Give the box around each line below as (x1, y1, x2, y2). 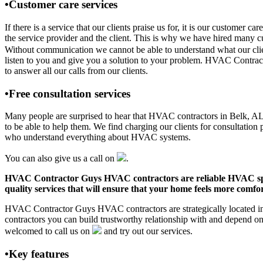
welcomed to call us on (5, 226, 92, 237)
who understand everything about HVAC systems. (5, 132, 191, 143)
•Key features (5, 248, 69, 261)
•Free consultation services (5, 87, 130, 100)
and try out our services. (102, 226, 193, 237)
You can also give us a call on (5, 153, 117, 164)
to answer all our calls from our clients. (5, 65, 148, 76)
